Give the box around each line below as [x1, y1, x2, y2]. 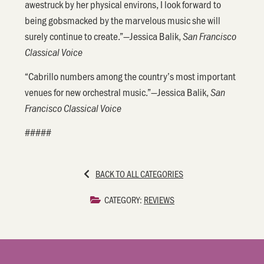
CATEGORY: [104, 193, 142, 206]
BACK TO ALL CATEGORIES [95, 167, 183, 180]
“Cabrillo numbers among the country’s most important [25, 68, 236, 83]
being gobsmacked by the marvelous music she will [25, 12, 221, 27]
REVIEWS [144, 193, 174, 206]
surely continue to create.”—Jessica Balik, [25, 28, 183, 43]
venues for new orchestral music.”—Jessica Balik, [25, 84, 211, 99]
